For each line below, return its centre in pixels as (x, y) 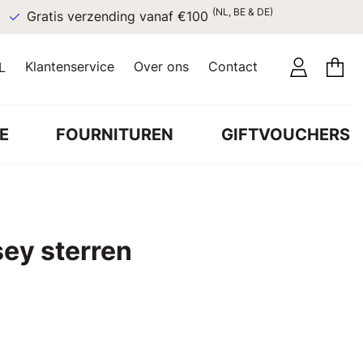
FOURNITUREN (115, 134)
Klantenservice (70, 66)
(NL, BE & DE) (242, 12)
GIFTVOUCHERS (285, 134)
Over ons (161, 66)
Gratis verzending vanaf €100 (119, 17)
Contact (233, 66)
